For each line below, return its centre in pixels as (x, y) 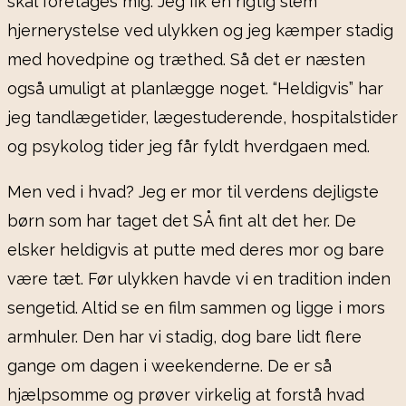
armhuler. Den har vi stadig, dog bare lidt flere (184, 337)
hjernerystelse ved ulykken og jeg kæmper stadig (200, 31)
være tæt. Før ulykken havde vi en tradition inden (199, 279)
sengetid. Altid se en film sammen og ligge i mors (196, 308)
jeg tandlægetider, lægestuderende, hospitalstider (203, 118)
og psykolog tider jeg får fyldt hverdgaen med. (188, 147)
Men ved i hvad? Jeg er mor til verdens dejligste (193, 192)
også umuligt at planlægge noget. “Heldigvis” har (195, 89)
